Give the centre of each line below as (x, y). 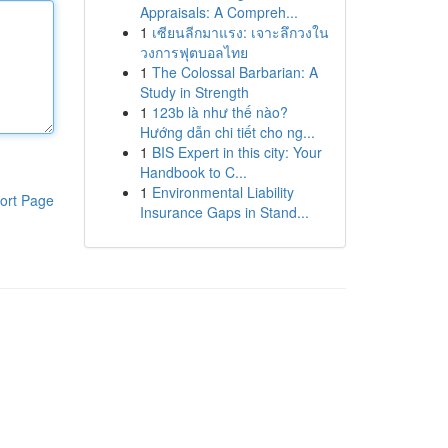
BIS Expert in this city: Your (236, 152)
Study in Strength (194, 92)
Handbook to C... (193, 172)
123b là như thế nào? (219, 112)
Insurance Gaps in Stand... (224, 212)
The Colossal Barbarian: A (234, 72)
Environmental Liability (222, 192)
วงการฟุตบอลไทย (193, 52)
